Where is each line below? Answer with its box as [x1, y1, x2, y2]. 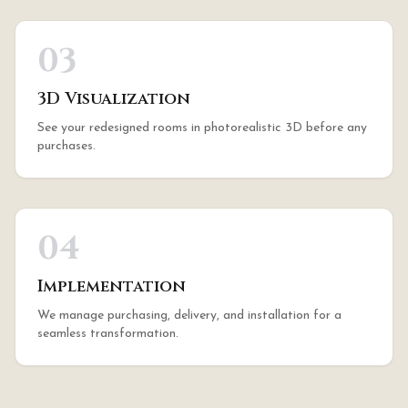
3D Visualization [37, 87, 190, 110]
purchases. [37, 139, 96, 153]
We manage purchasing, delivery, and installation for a [37, 309, 342, 322]
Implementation [37, 275, 186, 298]
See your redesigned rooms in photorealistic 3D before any [37, 121, 367, 135]
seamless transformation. [37, 327, 178, 341]
